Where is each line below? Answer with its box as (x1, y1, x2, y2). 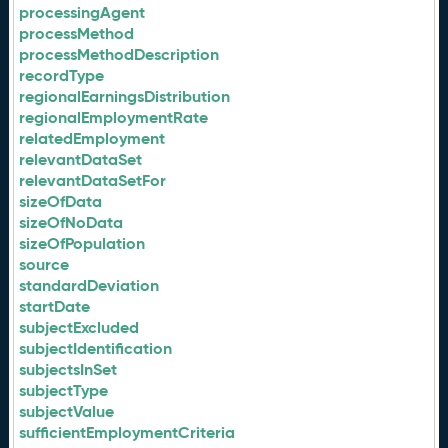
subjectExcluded (19, 317, 140, 338)
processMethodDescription (19, 44, 220, 65)
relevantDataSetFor (19, 170, 167, 191)
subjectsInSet (19, 359, 118, 380)
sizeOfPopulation (19, 233, 146, 254)
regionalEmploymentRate (19, 107, 209, 128)
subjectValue (19, 401, 115, 422)
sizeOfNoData (19, 212, 124, 233)
